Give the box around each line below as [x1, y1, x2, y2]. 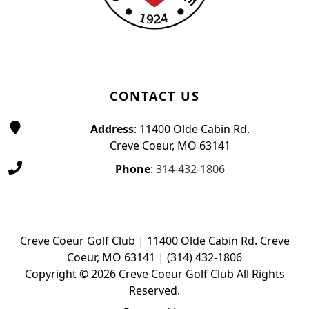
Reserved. [129, 283, 180, 299]
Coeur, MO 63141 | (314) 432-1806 [67, 250, 242, 266]
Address [90, 121, 134, 137]
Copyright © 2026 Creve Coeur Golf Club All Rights [24, 266, 285, 282]
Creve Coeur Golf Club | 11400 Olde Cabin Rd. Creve [19, 233, 290, 249]
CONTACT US [109, 88, 200, 105]
